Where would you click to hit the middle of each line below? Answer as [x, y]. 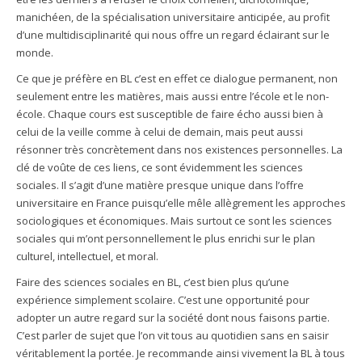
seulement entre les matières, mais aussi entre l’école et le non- [173, 96]
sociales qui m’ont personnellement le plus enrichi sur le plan [166, 238]
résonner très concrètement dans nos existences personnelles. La [179, 149]
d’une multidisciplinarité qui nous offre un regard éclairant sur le [173, 34]
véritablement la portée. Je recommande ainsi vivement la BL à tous [181, 353]
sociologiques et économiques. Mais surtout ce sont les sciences [174, 220]
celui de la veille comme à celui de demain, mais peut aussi [160, 131]
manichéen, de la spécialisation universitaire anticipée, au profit [173, 17]
